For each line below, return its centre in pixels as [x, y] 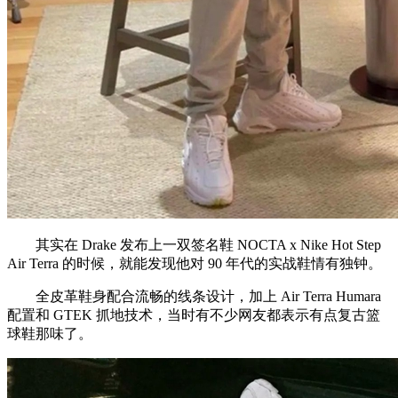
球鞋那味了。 [50, 333]
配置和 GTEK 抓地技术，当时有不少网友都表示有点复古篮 [194, 314]
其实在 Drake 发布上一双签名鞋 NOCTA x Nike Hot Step [194, 244]
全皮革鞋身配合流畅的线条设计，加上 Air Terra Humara [194, 296]
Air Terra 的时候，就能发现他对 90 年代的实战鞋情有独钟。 [195, 263]
